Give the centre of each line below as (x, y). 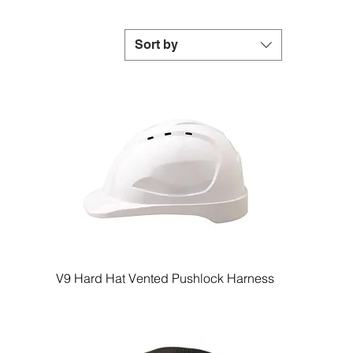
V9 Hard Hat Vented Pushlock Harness (165, 279)
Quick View (165, 278)
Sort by (156, 45)
